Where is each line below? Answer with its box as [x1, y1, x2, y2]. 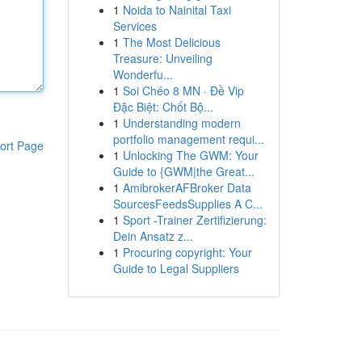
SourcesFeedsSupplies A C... [112, 196, 263, 212]
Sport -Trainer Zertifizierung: [122, 212, 267, 228]
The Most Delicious [122, 34, 221, 50]
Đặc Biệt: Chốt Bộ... [112, 99, 213, 115]
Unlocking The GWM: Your [122, 147, 259, 163]
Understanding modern [122, 115, 241, 131]
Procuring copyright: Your [122, 244, 252, 260]
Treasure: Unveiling [112, 50, 213, 66]
